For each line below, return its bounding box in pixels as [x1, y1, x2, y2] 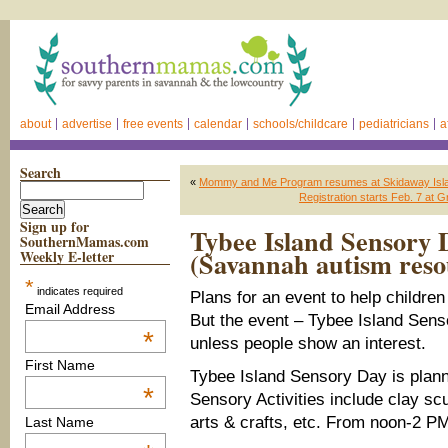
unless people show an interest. [190, 334, 426, 353]
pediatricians [359, 117, 429, 131]
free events [123, 117, 183, 131]
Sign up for [20, 216, 89, 237]
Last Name [24, 413, 94, 430]
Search [20, 162, 61, 183]
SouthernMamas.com [20, 231, 149, 252]
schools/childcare [253, 117, 348, 131]
